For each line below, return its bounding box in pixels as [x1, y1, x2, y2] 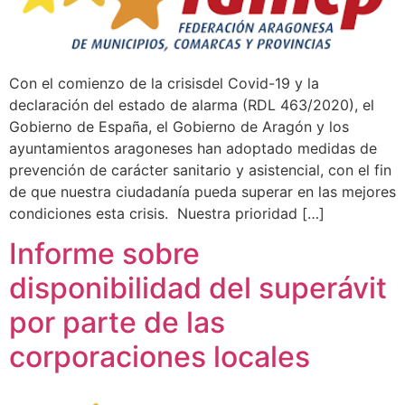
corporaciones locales [9, 339, 310, 375]
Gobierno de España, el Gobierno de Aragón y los [9, 117, 349, 136]
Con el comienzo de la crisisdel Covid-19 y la [9, 73, 319, 92]
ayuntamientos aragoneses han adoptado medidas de [9, 138, 377, 157]
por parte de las [9, 305, 225, 341]
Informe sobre [9, 236, 200, 272]
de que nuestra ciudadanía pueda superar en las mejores [9, 182, 396, 201]
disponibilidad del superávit [9, 270, 387, 306]
